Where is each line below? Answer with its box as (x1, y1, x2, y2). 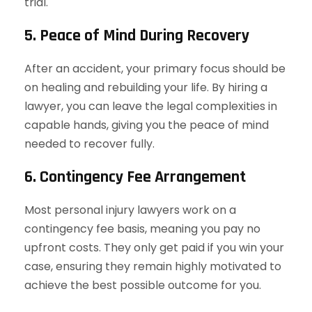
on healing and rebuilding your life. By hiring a (24, 79, 267, 95)
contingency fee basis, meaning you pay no (24, 221, 260, 237)
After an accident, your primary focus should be (24, 61, 286, 77)
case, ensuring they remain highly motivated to (24, 258, 281, 274)
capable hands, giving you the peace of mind (24, 117, 269, 133)
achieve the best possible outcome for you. (24, 277, 261, 293)
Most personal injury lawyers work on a (24, 202, 236, 218)
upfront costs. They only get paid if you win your (24, 240, 284, 256)
